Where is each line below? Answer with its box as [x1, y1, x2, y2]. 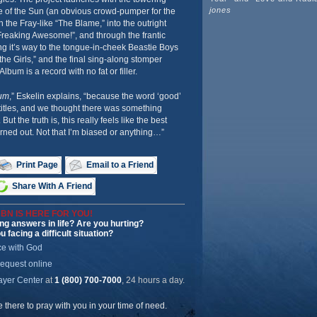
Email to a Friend [86, 160, 154, 170]
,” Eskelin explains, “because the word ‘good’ [8, 91, 181, 101]
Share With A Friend [11, 181, 92, 191]
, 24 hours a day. [121, 275, 185, 285]
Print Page [16, 160, 58, 170]
